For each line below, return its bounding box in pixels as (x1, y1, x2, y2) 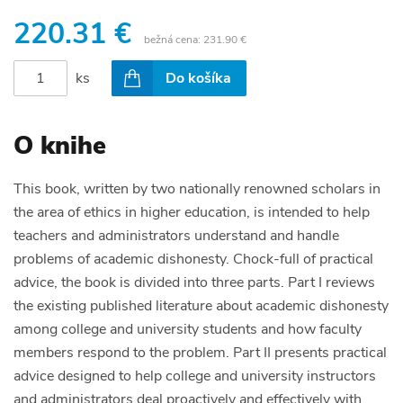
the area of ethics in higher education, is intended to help (13, 201, 370, 222)
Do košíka (166, 67, 231, 88)
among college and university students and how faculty (13, 318, 362, 339)
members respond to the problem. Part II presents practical (13, 342, 387, 363)
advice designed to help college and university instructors (13, 365, 376, 386)
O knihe (13, 128, 106, 163)
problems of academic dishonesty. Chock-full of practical (13, 248, 373, 269)
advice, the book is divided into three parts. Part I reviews (13, 272, 375, 292)
